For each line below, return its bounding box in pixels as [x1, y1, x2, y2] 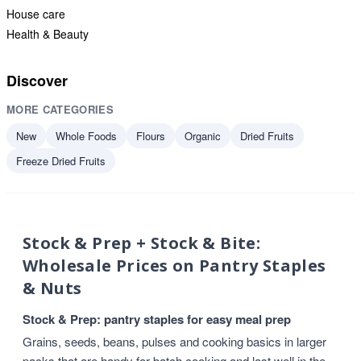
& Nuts [23, 277, 82, 299]
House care [6, 6, 65, 22]
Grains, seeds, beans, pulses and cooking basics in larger [23, 333, 326, 350]
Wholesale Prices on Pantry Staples [23, 255, 326, 276]
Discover [6, 70, 68, 91]
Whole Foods [56, 128, 117, 143]
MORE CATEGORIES [6, 102, 114, 117]
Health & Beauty [6, 26, 89, 42]
